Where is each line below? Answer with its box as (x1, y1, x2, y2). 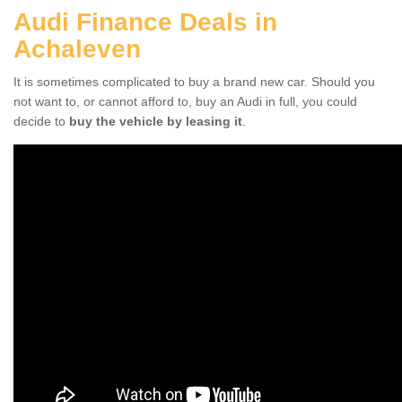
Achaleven (13, 34, 141, 63)
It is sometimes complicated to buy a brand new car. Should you (13, 74, 375, 89)
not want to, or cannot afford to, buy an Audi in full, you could (13, 93, 357, 109)
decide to (13, 113, 69, 128)
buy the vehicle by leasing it (69, 113, 242, 128)
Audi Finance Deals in (13, 7, 277, 36)
